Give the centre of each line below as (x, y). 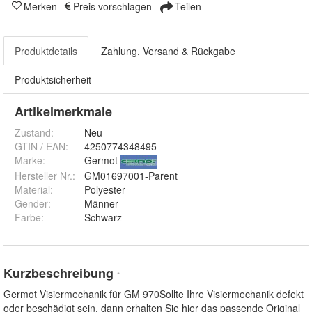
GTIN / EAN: (41, 147)
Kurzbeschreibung (60, 273)
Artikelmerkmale (63, 112)
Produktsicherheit (53, 80)
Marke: (30, 161)
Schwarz (103, 218)
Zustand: (34, 133)
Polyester (105, 190)
